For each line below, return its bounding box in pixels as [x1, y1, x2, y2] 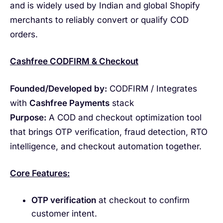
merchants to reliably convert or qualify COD [10, 14, 189, 25]
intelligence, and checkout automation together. [10, 141, 202, 151]
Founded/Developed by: [10, 83, 107, 94]
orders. [10, 29, 38, 39]
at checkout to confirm [96, 195, 190, 205]
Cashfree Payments [29, 98, 110, 108]
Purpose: [10, 112, 46, 122]
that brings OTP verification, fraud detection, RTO [10, 126, 208, 137]
